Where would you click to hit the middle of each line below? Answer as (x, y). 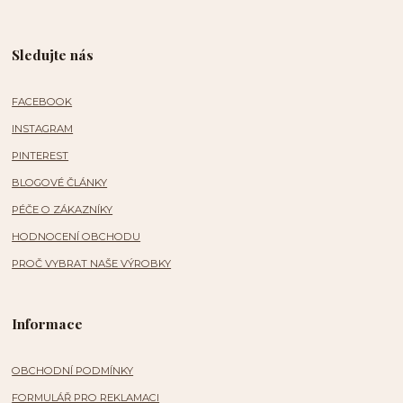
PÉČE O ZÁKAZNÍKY (63, 210)
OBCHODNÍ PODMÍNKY (73, 371)
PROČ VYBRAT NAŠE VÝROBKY (92, 264)
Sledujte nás (53, 54)
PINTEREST (40, 156)
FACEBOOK (42, 102)
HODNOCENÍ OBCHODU (76, 237)
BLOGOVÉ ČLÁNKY (60, 183)
